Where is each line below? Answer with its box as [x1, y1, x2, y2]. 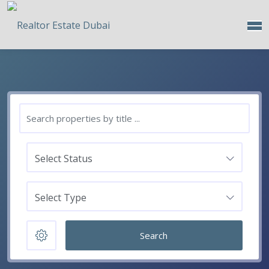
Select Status [35, 151, 92, 165]
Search [140, 229, 168, 241]
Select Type [35, 190, 86, 204]
